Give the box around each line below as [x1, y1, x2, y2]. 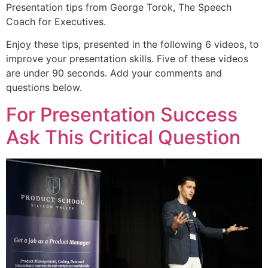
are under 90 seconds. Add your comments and [6, 67, 222, 80]
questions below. [6, 81, 82, 94]
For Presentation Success [6, 102, 237, 126]
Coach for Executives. [6, 15, 106, 28]
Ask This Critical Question [6, 125, 240, 149]
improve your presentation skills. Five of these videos [6, 53, 248, 65]
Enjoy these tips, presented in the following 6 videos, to [6, 38, 259, 51]
